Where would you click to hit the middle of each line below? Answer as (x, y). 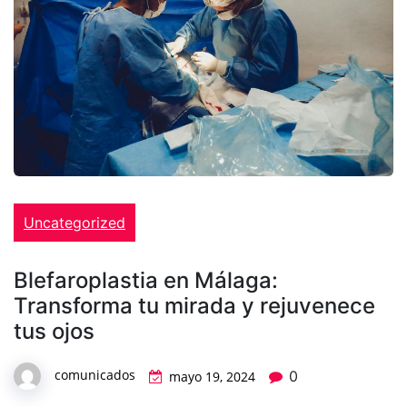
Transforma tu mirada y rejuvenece (194, 305)
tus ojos (54, 331)
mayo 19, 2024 (212, 376)
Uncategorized (74, 222)
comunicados (95, 375)
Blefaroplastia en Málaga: (146, 280)
